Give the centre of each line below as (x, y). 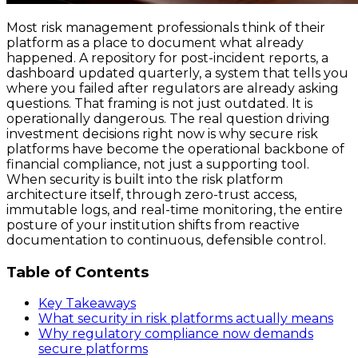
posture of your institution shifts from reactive (153, 225)
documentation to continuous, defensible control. (166, 241)
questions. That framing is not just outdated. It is (159, 104)
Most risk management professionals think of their (166, 28)
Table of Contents (78, 272)
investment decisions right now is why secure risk (162, 134)
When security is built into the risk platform (145, 180)
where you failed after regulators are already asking (173, 89)
